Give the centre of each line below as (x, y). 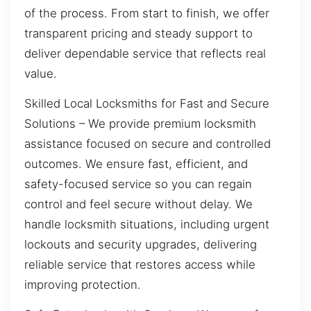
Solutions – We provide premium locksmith (140, 123)
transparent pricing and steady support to (138, 33)
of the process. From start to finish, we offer (147, 13)
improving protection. (83, 284)
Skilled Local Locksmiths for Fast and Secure (147, 103)
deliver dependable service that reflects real (145, 53)
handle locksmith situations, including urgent (147, 224)
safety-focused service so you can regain (138, 184)
